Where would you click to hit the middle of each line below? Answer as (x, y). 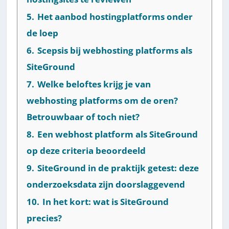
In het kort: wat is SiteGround (106, 201)
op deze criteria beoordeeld (86, 150)
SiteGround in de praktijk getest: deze (118, 168)
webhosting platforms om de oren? (102, 100)
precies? (44, 218)
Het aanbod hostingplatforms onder (115, 16)
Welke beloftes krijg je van (94, 84)
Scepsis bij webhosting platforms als (115, 50)
